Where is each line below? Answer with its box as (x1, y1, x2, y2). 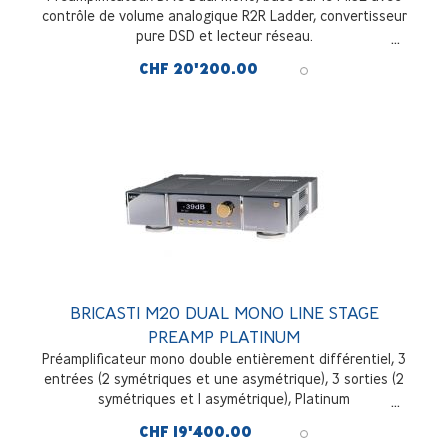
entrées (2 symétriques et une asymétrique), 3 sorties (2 (44, 369, 404, 387)
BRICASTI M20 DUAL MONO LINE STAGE (69, 301, 379, 323)
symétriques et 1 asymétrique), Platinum (98, 389, 350, 407)
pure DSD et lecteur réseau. (135, 26, 313, 44)
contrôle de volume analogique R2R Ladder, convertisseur (41, 6, 407, 24)
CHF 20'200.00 (139, 59, 258, 78)
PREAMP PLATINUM (148, 325, 300, 347)
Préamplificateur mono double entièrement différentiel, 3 (42, 349, 406, 367)
